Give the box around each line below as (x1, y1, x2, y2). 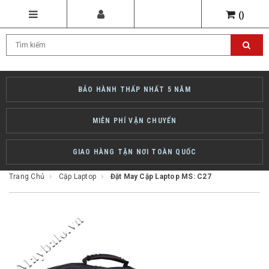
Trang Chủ (9, 172, 45, 181)
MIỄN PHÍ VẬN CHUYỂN (92, 116, 177, 125)
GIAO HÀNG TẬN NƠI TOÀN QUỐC (72, 148, 197, 156)
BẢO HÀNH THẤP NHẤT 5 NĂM (78, 85, 191, 94)
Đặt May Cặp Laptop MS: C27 (110, 172, 211, 181)
